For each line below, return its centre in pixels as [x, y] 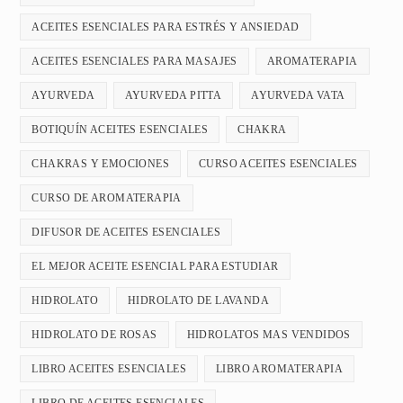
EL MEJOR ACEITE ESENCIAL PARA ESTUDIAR [155, 267]
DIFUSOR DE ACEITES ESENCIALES [126, 233]
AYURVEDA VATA [298, 96]
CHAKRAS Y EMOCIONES [101, 164]
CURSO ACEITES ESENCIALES [278, 164]
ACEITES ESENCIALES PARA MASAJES [134, 62]
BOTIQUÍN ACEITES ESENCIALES [120, 130]
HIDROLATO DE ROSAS [94, 335]
